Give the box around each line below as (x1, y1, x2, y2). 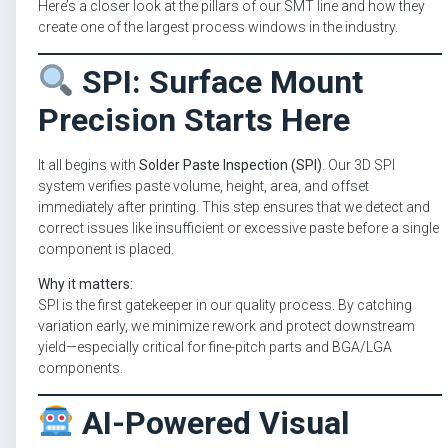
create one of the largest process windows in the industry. (38, 19, 398, 36)
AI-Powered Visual (74, 403, 350, 442)
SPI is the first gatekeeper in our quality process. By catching (38, 297, 412, 314)
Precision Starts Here (38, 100, 350, 139)
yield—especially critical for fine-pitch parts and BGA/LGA (38, 339, 392, 356)
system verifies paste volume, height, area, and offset (38, 177, 369, 194)
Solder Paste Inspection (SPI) (139, 156, 322, 173)
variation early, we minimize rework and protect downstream (38, 318, 415, 335)
